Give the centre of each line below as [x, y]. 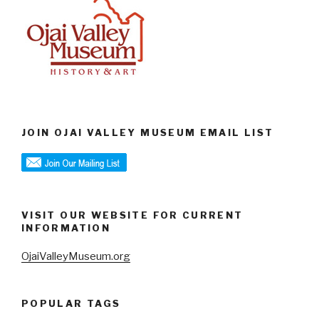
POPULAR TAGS [71, 304]
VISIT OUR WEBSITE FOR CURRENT [132, 215]
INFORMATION [66, 228]
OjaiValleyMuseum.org [76, 257]
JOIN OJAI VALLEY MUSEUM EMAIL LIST [148, 133]
